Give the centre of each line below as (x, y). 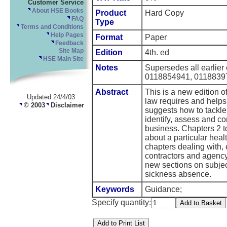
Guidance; (163, 190)
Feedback (69, 43)
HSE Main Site (63, 59)
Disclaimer (66, 105)
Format (109, 37)
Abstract (112, 92)
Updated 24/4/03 (51, 97)
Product (111, 13)
